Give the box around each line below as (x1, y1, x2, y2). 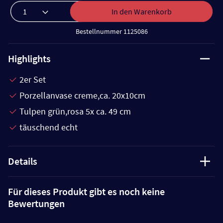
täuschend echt (19, 121, 78, 133)
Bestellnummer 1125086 (75, 26, 148, 36)
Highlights (8, 52, 51, 65)
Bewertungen (8, 197, 65, 210)
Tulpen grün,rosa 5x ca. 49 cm (19, 105, 131, 117)
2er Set (19, 73, 46, 85)
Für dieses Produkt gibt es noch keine (8, 185, 165, 198)
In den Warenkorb (111, 6, 172, 16)
